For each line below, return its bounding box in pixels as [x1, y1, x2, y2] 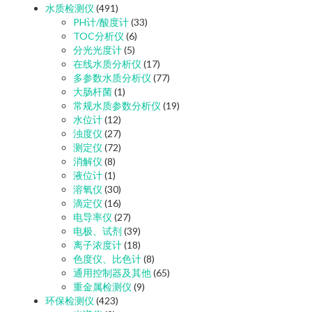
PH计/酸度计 [73, 15, 129, 28]
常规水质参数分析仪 [73, 99, 161, 111]
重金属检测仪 [73, 280, 132, 292]
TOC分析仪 [73, 29, 124, 42]
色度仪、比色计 [73, 252, 141, 265]
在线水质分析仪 [73, 57, 141, 70]
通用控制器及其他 [73, 266, 151, 279]
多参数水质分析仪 [73, 71, 151, 84]
